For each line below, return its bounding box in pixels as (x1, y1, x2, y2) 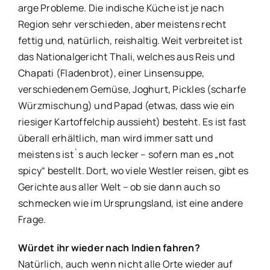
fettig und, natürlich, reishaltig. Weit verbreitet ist (18, 33, 242, 47)
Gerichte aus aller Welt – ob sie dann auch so (18, 180, 220, 193)
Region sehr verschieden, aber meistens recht (18, 17, 227, 31)
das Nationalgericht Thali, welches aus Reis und (18, 49, 235, 63)
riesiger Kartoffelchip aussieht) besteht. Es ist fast (18, 115, 246, 128)
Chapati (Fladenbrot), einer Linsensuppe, (18, 66, 205, 80)
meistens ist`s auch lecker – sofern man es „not (18, 147, 234, 161)
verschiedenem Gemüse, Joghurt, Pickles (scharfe (18, 82, 246, 96)
